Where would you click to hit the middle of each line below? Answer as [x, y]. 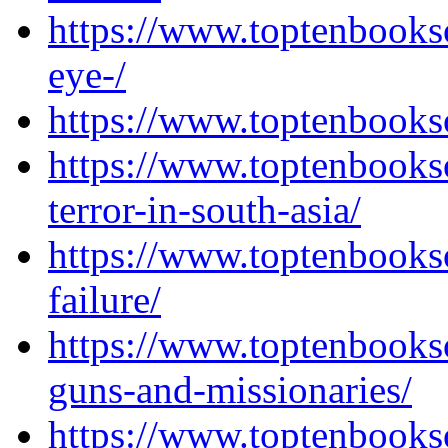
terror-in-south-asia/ [204, 209]
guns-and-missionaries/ [230, 389]
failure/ [104, 299]
